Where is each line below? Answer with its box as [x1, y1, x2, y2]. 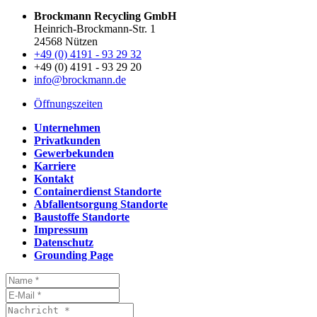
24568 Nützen [34, 35, 98, 48]
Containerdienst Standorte [34, 185, 161, 198]
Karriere [34, 160, 76, 173]
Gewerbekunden [34, 147, 114, 160]
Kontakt [34, 173, 74, 185]
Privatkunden [34, 134, 100, 147]
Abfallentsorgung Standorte [34, 198, 168, 211]
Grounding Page [34, 249, 113, 262]
